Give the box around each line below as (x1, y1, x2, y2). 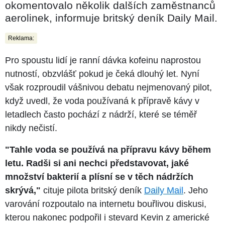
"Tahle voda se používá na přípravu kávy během (5, 144, 211, 155)
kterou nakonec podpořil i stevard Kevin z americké (5, 212, 209, 222)
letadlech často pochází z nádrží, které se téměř (5, 109, 197, 120)
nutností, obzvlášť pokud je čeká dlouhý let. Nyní (5, 68, 199, 79)
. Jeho (183, 185, 208, 195)
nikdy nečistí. (5, 123, 57, 133)
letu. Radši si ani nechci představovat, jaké (5, 158, 189, 168)
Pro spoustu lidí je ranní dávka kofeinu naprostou (5, 55, 201, 65)
